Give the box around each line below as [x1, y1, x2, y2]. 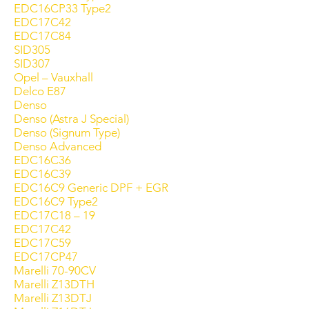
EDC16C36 [14, 153, 71, 167]
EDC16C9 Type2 [14, 195, 98, 208]
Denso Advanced [14, 139, 101, 153]
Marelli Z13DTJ [14, 291, 92, 305]
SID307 [14, 57, 50, 70]
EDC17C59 [14, 236, 71, 250]
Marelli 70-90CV [14, 263, 96, 277]
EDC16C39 [14, 167, 71, 181]
